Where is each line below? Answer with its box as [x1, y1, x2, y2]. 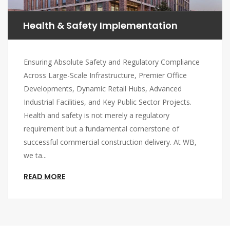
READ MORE [24, 171, 65, 182]
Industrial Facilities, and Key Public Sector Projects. [24, 97, 191, 107]
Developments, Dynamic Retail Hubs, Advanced [24, 84, 182, 93]
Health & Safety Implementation [23, 19, 178, 32]
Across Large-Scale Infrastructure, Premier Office [24, 70, 187, 80]
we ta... [24, 150, 47, 160]
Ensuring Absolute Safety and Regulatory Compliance [24, 57, 200, 67]
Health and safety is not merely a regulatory [24, 110, 169, 120]
